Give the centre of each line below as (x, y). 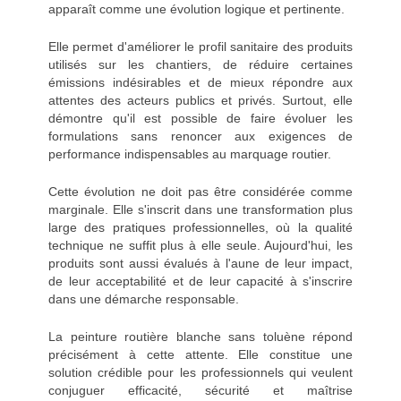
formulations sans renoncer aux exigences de (200, 137)
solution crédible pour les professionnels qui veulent (200, 373)
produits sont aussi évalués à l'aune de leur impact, (200, 264)
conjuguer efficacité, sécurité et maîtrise (200, 391)
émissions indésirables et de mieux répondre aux (200, 83)
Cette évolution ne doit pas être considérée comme (200, 192)
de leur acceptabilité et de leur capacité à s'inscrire (200, 282)
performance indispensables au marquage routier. (190, 154)
